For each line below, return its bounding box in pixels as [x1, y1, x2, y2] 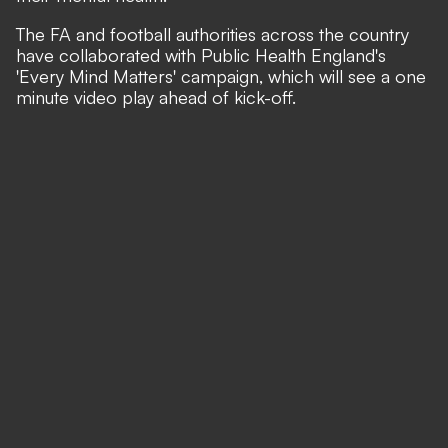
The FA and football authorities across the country [16, 22, 409, 45]
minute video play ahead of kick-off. [16, 85, 296, 108]
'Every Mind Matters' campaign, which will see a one [16, 64, 426, 87]
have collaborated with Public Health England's [16, 43, 386, 66]
